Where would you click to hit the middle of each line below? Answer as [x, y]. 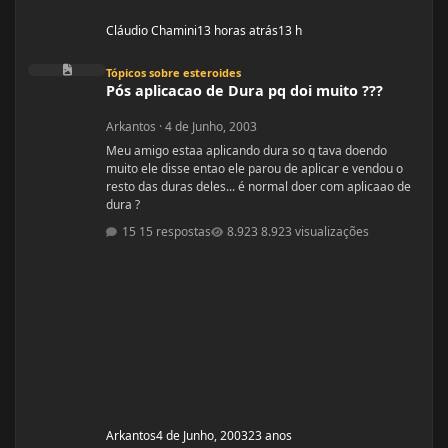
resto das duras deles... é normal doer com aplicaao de [172, 187]
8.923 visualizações [315, 232]
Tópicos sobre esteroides [174, 73]
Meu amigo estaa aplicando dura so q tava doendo [247, 151]
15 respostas [174, 232]
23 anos [270, 436]
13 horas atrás [238, 31]
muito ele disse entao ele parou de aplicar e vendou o [255, 169]
